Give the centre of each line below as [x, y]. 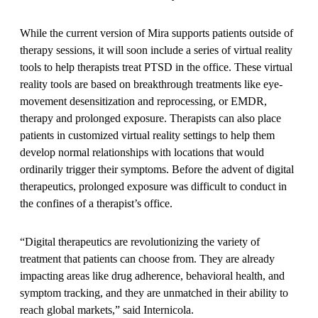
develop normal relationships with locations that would [142, 152]
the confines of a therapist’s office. [96, 203]
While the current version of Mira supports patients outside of [157, 33]
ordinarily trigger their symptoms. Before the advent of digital [157, 169]
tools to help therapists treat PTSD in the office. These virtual [156, 67]
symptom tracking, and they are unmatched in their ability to [154, 292]
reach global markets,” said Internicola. [107, 309]
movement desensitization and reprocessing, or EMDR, [143, 101]
